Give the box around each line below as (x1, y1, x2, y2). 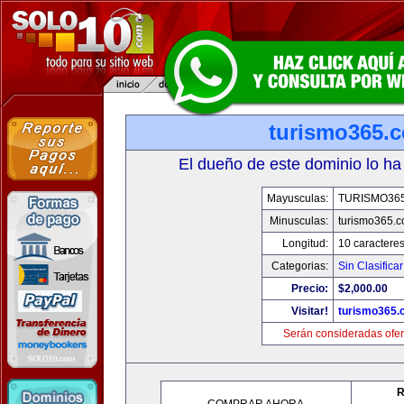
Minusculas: (270, 215, 328, 227)
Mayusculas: (267, 192, 328, 205)
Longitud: (282, 237, 328, 250)
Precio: (291, 282, 328, 295)
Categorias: (271, 260, 328, 272)
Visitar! (291, 305, 328, 317)
